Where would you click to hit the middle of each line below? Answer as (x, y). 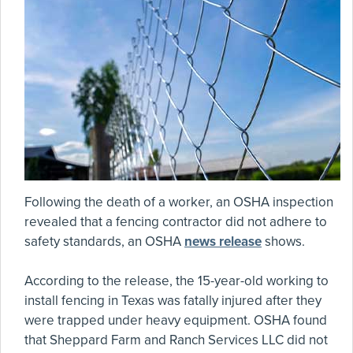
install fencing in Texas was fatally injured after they (173, 301)
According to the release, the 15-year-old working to (176, 281)
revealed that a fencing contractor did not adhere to (176, 222)
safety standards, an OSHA (104, 242)
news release (223, 242)
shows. (283, 242)
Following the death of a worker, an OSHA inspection (179, 202)
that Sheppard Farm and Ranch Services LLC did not (176, 340)
